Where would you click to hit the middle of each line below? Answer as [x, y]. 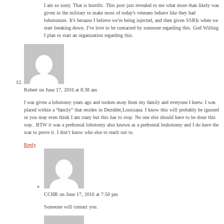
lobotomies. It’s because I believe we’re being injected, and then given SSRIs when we [131, 20]
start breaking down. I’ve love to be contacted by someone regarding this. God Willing [131, 27]
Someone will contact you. [71, 206]
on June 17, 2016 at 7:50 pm [89, 194]
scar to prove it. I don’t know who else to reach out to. [79, 132]
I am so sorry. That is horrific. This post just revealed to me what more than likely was [131, 5]
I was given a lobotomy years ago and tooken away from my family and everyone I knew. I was [120, 102]
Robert [31, 89]
